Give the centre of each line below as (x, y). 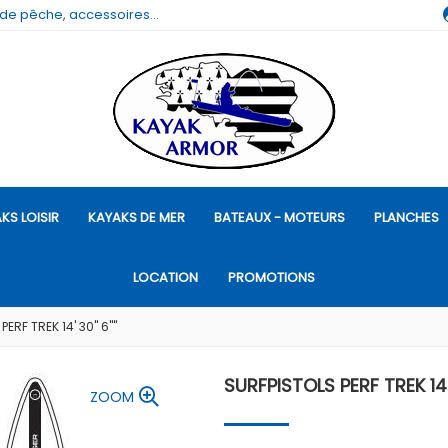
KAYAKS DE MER (136, 217)
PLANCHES (407, 217)
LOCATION (166, 277)
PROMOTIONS (271, 277)
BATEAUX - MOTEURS (279, 217)
